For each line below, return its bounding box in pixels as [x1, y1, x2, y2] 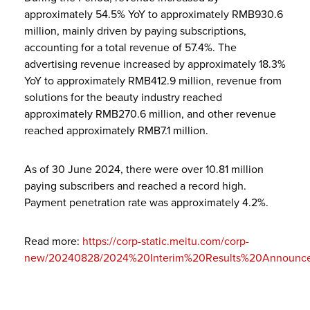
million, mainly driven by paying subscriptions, [24, 24, 246, 38]
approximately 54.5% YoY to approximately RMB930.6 [24, 7, 283, 21]
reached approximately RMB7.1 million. [24, 123, 208, 138]
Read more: [24, 234, 82, 248]
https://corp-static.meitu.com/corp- [82, 234, 249, 248]
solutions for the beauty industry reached [24, 90, 222, 104]
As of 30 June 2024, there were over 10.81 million [24, 162, 264, 176]
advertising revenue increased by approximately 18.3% [24, 57, 286, 71]
